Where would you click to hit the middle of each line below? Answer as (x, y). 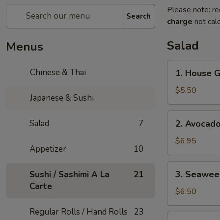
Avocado (182, 128)
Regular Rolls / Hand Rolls (79, 212)
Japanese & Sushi (61, 98)
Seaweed (183, 179)
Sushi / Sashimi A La (69, 175)
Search (138, 16)
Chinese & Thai (57, 72)
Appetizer (48, 149)
